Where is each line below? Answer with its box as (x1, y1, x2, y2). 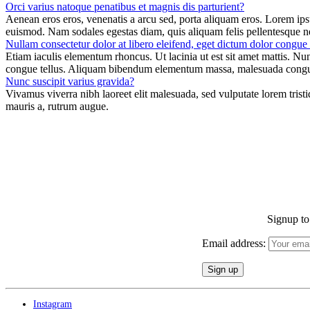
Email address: (202, 237, 268, 249)
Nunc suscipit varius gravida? (6, 75, 134, 87)
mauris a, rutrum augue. (6, 100, 109, 112)
